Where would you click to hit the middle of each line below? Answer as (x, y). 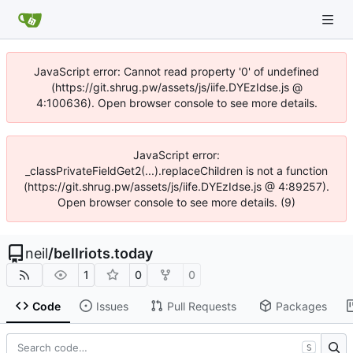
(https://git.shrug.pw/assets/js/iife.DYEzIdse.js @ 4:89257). (176, 186)
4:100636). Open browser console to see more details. (176, 103)
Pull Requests (201, 306)
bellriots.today (103, 253)
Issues (112, 306)
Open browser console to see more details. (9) (176, 202)
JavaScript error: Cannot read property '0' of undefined (176, 71)
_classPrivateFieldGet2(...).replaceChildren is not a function (176, 171)
